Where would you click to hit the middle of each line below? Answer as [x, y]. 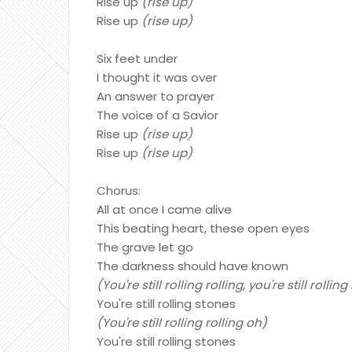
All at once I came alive [164, 209]
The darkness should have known [192, 266]
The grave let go [145, 247]
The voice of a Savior [158, 115]
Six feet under [137, 59]
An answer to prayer [156, 96]
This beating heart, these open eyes [203, 228]
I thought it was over [157, 77]
